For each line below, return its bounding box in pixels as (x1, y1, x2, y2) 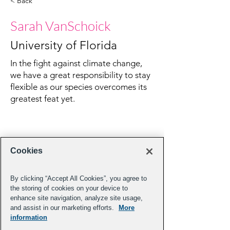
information (10, 214, 47, 222)
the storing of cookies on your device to (10, 184, 128, 193)
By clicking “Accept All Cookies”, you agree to (10, 175, 147, 183)
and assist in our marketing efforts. (10, 204, 116, 212)
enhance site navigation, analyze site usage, (10, 194, 143, 202)
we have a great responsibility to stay (10, 70, 150, 80)
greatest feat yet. (10, 93, 75, 104)
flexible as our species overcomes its (10, 82, 147, 92)
